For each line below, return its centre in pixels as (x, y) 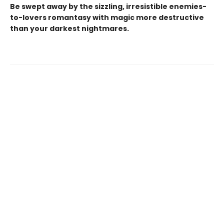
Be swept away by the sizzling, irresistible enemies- (108, 6)
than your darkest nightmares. (69, 28)
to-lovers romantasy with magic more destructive (107, 17)
